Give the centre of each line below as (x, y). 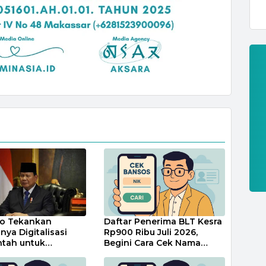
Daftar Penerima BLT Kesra (163, 221)
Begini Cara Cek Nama (153, 243)
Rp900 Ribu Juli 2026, (151, 232)
